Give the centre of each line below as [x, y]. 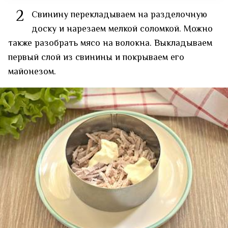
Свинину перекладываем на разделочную [119, 15]
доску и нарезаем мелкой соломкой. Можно [122, 29]
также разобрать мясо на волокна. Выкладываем [110, 44]
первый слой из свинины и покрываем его [96, 58]
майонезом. [32, 72]
